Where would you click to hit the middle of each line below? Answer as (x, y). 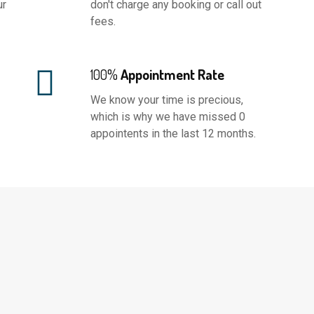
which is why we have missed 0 (168, 116)
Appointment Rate (171, 74)
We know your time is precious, (167, 100)
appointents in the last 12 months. (173, 133)
